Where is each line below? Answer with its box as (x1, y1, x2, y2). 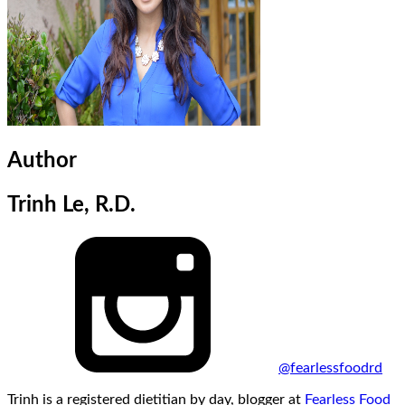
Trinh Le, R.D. (7, 194, 136, 217)
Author (7, 150, 77, 173)
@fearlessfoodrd (278, 361, 382, 376)
